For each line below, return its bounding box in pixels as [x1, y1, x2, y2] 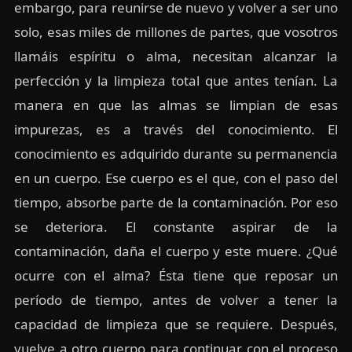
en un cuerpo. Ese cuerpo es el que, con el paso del [13, 168, 339, 187]
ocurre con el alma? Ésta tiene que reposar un [13, 266, 339, 284]
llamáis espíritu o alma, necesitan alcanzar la [13, 46, 339, 65]
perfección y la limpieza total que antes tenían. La [13, 71, 339, 90]
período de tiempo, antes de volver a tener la [13, 290, 339, 309]
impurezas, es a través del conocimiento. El [13, 119, 339, 138]
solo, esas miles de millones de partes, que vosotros [13, 22, 339, 41]
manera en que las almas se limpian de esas [13, 95, 339, 114]
